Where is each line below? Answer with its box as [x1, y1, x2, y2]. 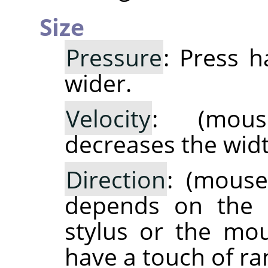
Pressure [65, 41, 162, 73]
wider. [64, 66, 132, 99]
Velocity [65, 102, 151, 134]
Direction [65, 163, 166, 195]
